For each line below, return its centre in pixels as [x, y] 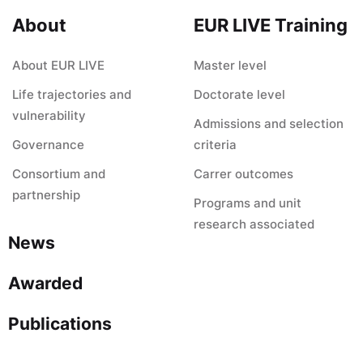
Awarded [45, 283]
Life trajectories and [72, 94]
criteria [215, 145]
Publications [60, 324]
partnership [46, 195]
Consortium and [59, 174]
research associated [254, 224]
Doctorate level [239, 94]
